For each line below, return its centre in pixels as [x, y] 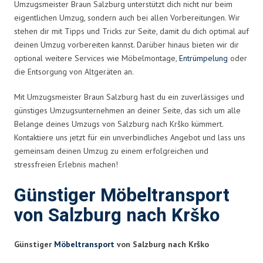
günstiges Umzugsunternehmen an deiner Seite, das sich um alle [127, 110]
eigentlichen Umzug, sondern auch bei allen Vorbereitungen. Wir [127, 17]
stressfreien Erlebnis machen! [66, 164]
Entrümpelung [203, 58]
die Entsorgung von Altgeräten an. [74, 71]
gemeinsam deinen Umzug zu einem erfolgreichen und [111, 151]
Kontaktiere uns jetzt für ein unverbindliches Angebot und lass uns [130, 137]
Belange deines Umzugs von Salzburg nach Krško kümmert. [119, 124]
